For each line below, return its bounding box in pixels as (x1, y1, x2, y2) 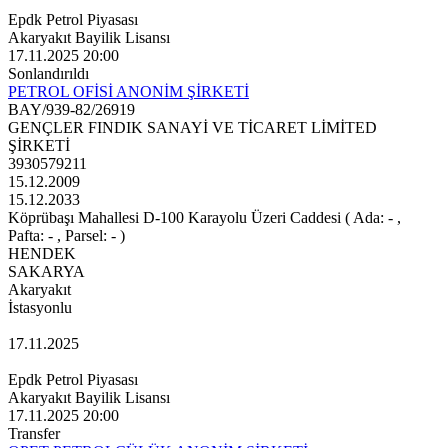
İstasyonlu (8, 299, 72, 317)
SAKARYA (8, 263, 85, 281)
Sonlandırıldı (8, 65, 89, 83)
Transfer (8, 425, 60, 443)
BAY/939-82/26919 (8, 101, 135, 119)
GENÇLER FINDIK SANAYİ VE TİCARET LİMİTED (8, 119, 377, 137)
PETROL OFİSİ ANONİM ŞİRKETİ (8, 83, 249, 101)
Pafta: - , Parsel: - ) (8, 227, 125, 245)
